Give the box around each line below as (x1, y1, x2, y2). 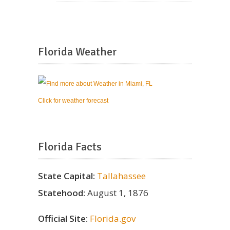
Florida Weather (38, 44, 117, 59)
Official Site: (38, 212, 88, 224)
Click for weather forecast (38, 97, 108, 105)
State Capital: (38, 169, 97, 182)
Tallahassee (97, 169, 146, 182)
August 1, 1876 (87, 186, 148, 199)
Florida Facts (38, 140, 102, 154)
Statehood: (38, 186, 87, 199)
